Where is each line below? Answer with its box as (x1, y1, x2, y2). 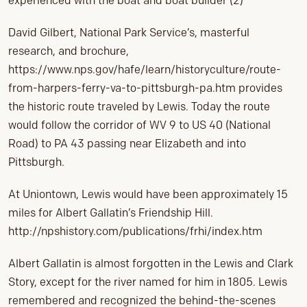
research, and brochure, (8, 45, 129, 58)
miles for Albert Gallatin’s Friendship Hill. (8, 206, 213, 220)
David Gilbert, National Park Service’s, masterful (8, 26, 249, 40)
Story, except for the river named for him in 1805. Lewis (8, 275, 287, 289)
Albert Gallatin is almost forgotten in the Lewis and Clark (8, 257, 293, 271)
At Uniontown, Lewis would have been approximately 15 (8, 188, 288, 201)
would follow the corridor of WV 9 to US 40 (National (8, 119, 271, 132)
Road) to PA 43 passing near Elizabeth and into (8, 137, 246, 151)
